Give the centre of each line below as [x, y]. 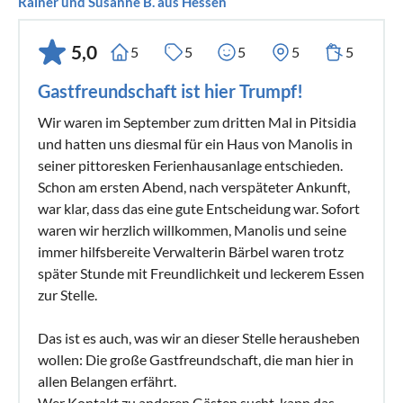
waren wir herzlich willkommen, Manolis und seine [192, 229]
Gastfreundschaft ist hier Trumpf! [170, 90]
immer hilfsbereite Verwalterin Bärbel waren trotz [191, 251]
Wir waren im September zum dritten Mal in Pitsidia [197, 121]
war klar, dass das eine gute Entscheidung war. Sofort [199, 208]
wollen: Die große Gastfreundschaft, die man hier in [196, 359]
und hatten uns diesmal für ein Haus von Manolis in [195, 143]
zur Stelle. [67, 294]
